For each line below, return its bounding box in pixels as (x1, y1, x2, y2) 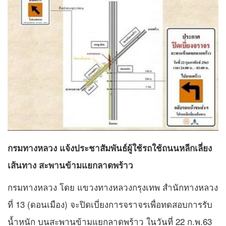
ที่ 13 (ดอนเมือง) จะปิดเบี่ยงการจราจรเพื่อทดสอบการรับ (8, 198, 212, 211)
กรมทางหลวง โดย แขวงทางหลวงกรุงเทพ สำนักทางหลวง (8, 181, 218, 194)
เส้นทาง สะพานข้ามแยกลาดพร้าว (8, 159, 133, 172)
